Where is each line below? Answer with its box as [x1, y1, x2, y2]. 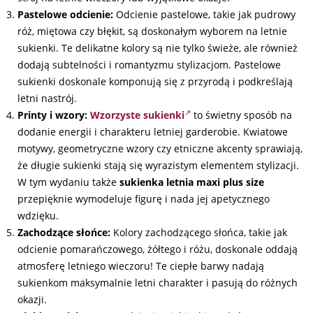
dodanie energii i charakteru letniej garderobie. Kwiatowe [17, 125, 288, 138]
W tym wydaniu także [17, 175, 119, 189]
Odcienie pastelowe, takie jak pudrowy [113, 8, 296, 21]
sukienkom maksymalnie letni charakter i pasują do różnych [17, 276, 298, 289]
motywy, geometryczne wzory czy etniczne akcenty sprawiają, [17, 142, 303, 155]
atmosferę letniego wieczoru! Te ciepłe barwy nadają [17, 259, 264, 272]
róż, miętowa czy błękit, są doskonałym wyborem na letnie [17, 24, 287, 38]
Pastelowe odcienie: [17, 8, 113, 21]
